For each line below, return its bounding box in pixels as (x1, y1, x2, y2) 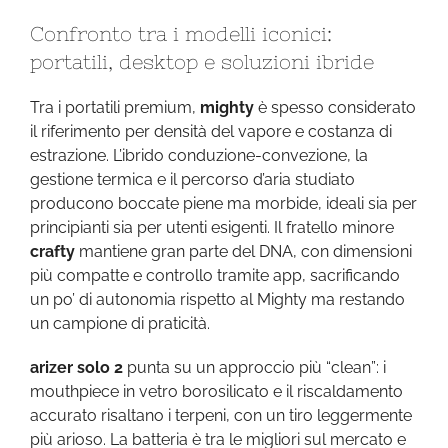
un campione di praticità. (30, 314, 210, 333)
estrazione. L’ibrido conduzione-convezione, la (30, 146, 368, 165)
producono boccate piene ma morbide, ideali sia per (30, 194, 417, 213)
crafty (30, 242, 75, 261)
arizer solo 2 (30, 358, 123, 377)
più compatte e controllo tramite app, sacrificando (30, 266, 400, 285)
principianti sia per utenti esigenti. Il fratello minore (30, 218, 394, 237)
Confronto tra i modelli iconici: (30, 22, 332, 45)
